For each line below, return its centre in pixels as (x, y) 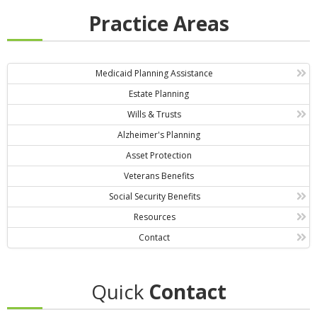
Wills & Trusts (155, 115)
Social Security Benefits (154, 197)
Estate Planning (158, 94)
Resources (154, 217)
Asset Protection (158, 156)
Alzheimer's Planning (158, 135)
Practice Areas (158, 24)
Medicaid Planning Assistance (155, 74)
